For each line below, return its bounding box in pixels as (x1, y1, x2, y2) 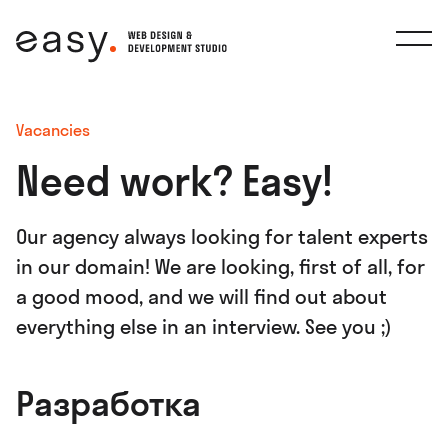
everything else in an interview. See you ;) (16, 314, 392, 339)
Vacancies (16, 120, 90, 140)
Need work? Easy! (16, 156, 333, 206)
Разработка (16, 382, 201, 425)
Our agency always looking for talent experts (16, 224, 428, 249)
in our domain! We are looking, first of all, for (16, 254, 425, 279)
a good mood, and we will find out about (16, 284, 387, 309)
